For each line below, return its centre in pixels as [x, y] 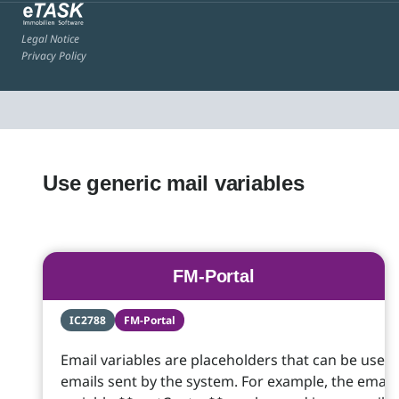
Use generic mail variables [174, 183]
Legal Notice [50, 39]
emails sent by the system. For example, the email [227, 381]
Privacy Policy [54, 56]
